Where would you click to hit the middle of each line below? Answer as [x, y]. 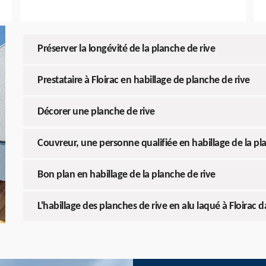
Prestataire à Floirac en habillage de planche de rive [144, 81]
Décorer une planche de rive [96, 112]
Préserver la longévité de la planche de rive [126, 49]
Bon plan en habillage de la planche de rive [126, 175]
